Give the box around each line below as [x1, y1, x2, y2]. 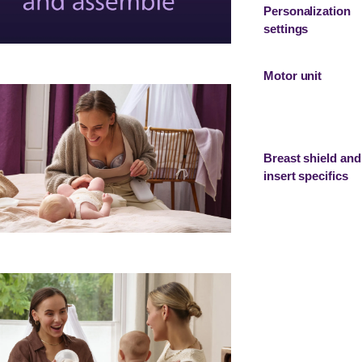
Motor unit [263, 69, 322, 82]
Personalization [263, 4, 351, 18]
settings [263, 22, 309, 36]
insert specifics [263, 169, 348, 183]
